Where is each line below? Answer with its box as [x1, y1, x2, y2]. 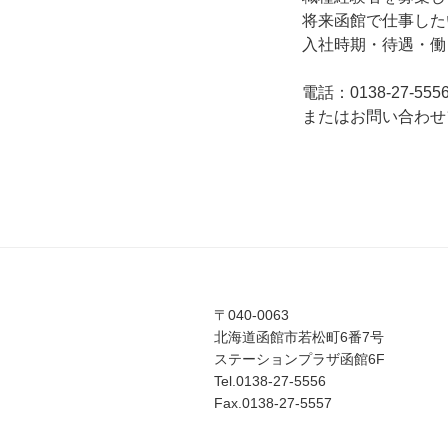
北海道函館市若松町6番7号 [214, 328, 384, 345]
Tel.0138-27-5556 [214, 372, 326, 389]
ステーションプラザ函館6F [214, 350, 385, 367]
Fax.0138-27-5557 [214, 394, 332, 411]
